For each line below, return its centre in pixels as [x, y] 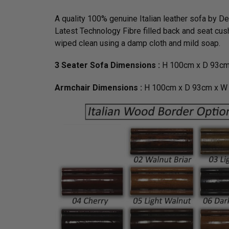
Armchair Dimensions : [99, 87]
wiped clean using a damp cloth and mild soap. [138, 43]
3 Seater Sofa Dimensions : [108, 65]
